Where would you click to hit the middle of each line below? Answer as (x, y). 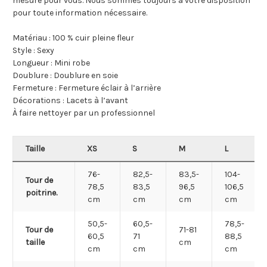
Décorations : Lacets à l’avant (70, 101)
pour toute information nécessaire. (80, 13)
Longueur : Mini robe (51, 63)
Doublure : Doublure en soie (65, 76)
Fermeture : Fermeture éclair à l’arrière (87, 88)
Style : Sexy (33, 51)
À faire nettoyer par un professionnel (84, 113)
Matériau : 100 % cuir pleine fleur (73, 38)
